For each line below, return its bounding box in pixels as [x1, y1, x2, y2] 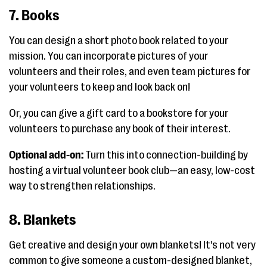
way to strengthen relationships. [9, 179, 156, 192]
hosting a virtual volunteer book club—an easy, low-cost [9, 164, 255, 176]
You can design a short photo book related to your [9, 34, 228, 46]
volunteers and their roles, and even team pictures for [9, 65, 250, 77]
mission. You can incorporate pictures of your [9, 49, 208, 62]
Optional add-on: [9, 148, 83, 161]
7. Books [9, 7, 59, 24]
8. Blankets [9, 211, 76, 228]
